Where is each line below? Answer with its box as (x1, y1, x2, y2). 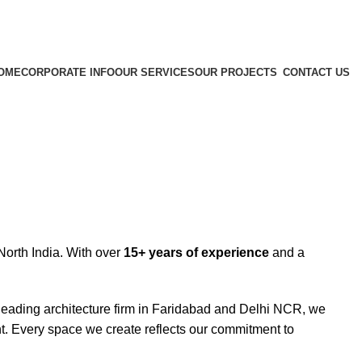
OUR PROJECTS (195, 66, 277, 79)
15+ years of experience (124, 245, 269, 259)
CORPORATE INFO (21, 66, 115, 79)
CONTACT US (283, 66, 350, 79)
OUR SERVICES (115, 66, 195, 79)
